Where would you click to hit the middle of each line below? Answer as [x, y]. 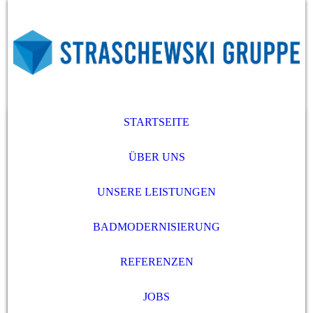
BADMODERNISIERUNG [156, 227]
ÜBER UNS [156, 157]
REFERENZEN [156, 262]
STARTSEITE [156, 122]
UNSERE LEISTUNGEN [156, 192]
